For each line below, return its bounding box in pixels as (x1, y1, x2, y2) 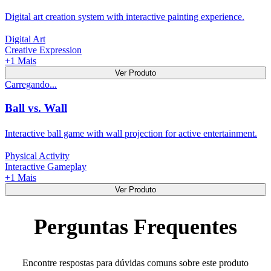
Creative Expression (5, 45, 82, 56)
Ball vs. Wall (5, 102, 67, 115)
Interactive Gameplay (5, 161, 87, 172)
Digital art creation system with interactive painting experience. (5, 11, 244, 22)
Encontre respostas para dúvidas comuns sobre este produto (22, 257, 249, 268)
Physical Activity (5, 150, 70, 161)
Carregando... (5, 79, 57, 90)
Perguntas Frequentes (34, 214, 237, 239)
